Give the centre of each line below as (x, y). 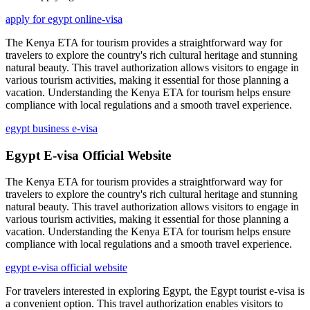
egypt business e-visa (52, 128)
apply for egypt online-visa (64, 19)
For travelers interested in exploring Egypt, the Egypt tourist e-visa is (155, 291)
